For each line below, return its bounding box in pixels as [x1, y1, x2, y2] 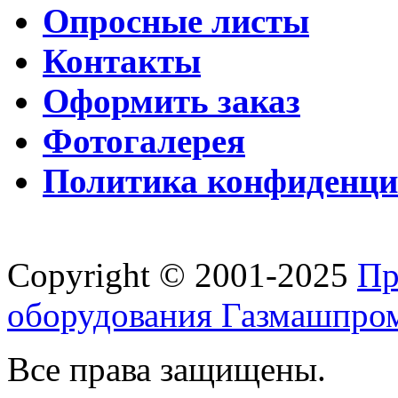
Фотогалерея [43, 122, 245, 161]
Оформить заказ [43, 82, 300, 121]
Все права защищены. [7, 350, 326, 389]
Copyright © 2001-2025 [7, 256, 357, 295]
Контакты [43, 42, 201, 81]
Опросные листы [43, 2, 309, 41]
